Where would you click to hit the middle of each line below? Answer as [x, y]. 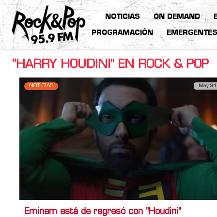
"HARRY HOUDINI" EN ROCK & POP [110, 65]
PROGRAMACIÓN [122, 33]
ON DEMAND [177, 17]
